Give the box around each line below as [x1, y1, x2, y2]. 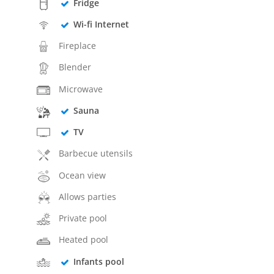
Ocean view [59, 169, 106, 181]
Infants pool [73, 255, 124, 267]
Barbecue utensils [59, 147, 133, 160]
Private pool [59, 212, 108, 224]
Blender [59, 61, 92, 73]
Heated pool [59, 234, 109, 246]
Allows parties [59, 190, 117, 202]
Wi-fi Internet [73, 18, 129, 30]
